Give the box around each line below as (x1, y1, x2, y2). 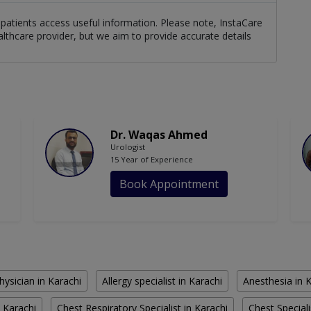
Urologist (110, 142, 145, 153)
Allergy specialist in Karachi (102, 274, 222, 288)
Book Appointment (119, 176, 219, 192)
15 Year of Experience (110, 154, 193, 165)
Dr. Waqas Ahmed (110, 127, 208, 143)
